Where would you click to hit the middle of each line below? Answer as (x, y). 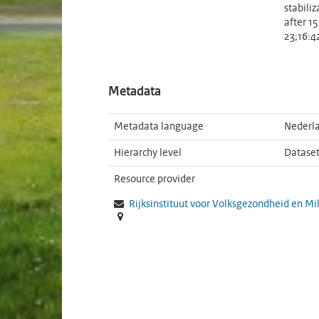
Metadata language (159, 127)
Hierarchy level (148, 153)
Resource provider (155, 179)
